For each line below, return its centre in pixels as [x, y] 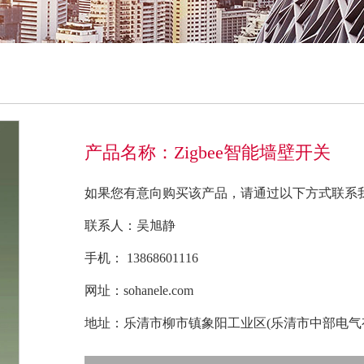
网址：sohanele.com [139, 290]
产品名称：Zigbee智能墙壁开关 [208, 152]
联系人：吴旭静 [130, 225]
